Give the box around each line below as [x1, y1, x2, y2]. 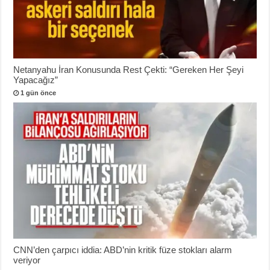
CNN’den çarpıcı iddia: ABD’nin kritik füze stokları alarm [13, 244, 233, 255]
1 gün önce [20, 89, 57, 96]
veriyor [13, 254, 41, 265]
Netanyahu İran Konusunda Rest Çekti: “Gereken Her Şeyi [13, 64, 244, 75]
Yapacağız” [13, 74, 58, 85]
